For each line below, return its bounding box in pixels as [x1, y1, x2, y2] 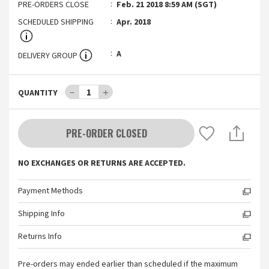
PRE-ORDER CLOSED [65, 126, 147, 141]
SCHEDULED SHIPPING [18, 16, 94, 28]
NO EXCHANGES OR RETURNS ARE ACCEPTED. [18, 157, 186, 169]
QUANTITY [18, 87, 58, 99]
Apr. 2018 [116, 16, 151, 28]
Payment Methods [18, 185, 83, 197]
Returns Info [18, 231, 62, 243]
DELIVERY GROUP [18, 50, 77, 62]
